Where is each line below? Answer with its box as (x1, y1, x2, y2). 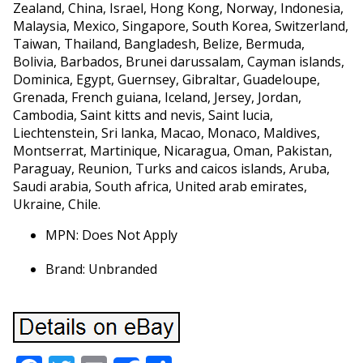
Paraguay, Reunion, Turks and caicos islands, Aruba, (12, 160, 330, 177)
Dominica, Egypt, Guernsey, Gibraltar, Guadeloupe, (12, 70, 320, 88)
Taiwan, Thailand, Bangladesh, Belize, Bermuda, (12, 35, 305, 53)
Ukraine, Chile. (12, 195, 100, 213)
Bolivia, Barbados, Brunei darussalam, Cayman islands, (12, 53, 344, 70)
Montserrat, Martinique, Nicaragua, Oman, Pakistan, (12, 142, 332, 160)
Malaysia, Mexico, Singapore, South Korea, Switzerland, (12, 17, 348, 35)
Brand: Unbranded (45, 260, 157, 278)
